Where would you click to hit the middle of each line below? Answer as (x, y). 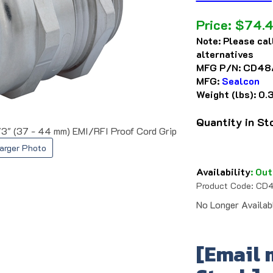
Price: (214, 25)
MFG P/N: (218, 68)
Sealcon (241, 81)
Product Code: (225, 186)
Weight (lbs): (226, 94)
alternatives (225, 54)
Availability (223, 172)
